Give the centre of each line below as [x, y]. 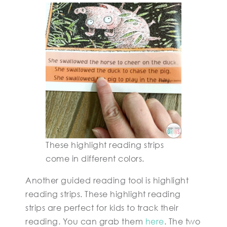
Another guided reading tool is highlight [107, 180]
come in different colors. [95, 159]
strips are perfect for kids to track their [102, 208]
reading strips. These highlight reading [103, 194]
